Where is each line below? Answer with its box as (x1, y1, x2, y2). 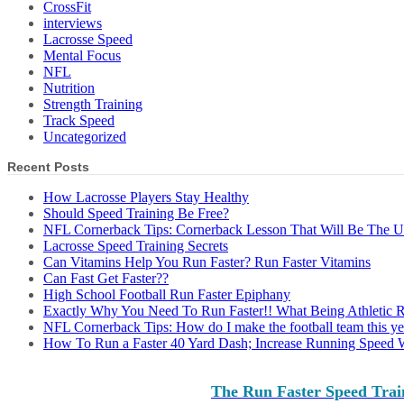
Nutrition (43, 80, 95, 96)
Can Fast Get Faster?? (43, 271, 169, 287)
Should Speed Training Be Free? (43, 206, 229, 222)
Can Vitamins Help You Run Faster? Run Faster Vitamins (43, 254, 371, 271)
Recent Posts (7, 160, 89, 175)
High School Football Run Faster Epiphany (43, 287, 290, 303)
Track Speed (43, 113, 115, 129)
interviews (43, 15, 102, 32)
